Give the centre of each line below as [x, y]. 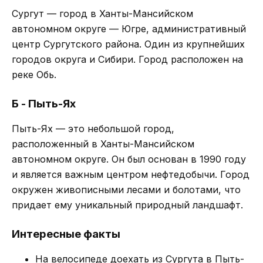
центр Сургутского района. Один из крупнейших [128, 44]
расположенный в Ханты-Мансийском [103, 144]
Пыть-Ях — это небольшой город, [93, 129]
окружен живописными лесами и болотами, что [126, 190]
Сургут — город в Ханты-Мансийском [102, 14]
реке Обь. [34, 75]
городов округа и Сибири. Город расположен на [127, 59]
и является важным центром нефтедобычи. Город [131, 174]
